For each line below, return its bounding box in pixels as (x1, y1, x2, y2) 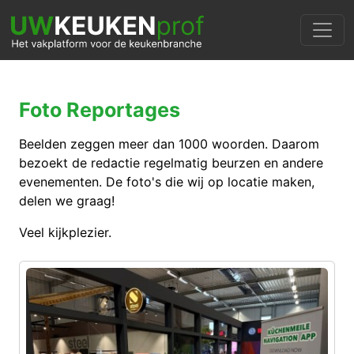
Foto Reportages (19, 98, 180, 122)
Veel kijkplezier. (19, 224, 111, 240)
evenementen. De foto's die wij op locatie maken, (19, 174, 314, 190)
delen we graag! (19, 193, 115, 209)
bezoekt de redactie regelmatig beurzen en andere (19, 155, 323, 171)
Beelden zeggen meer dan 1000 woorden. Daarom (19, 136, 319, 152)
